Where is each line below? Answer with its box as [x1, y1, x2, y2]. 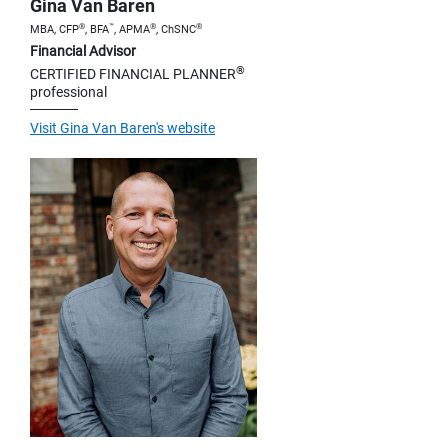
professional [30, 84, 107, 101]
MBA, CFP [30, 23, 79, 37]
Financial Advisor [30, 43, 136, 60]
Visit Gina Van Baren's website [30, 120, 215, 137]
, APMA [114, 23, 150, 37]
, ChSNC [156, 23, 196, 37]
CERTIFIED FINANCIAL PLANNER [30, 66, 236, 83]
